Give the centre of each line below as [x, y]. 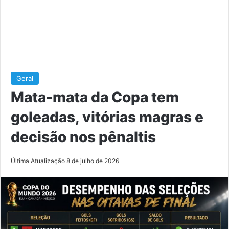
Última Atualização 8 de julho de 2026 [65, 161]
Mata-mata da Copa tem [95, 97]
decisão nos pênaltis [83, 137]
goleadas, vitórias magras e [107, 117]
